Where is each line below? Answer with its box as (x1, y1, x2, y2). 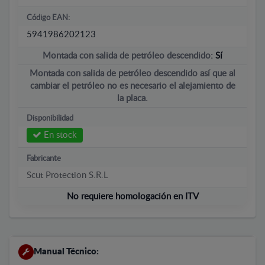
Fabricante (27, 154, 61, 163)
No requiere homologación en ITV (66, 192, 199, 201)
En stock (41, 130, 77, 140)
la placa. (117, 93, 148, 103)
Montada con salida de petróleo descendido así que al (30, 69, 235, 78)
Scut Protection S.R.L (27, 170, 108, 180)
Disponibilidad (27, 114, 73, 122)
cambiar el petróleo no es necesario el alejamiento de (30, 81, 235, 91)
